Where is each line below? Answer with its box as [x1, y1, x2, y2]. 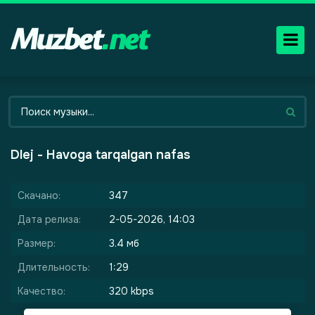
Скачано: [18, 189, 60, 202]
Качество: [18, 285, 65, 297]
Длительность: [18, 261, 90, 274]
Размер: [18, 237, 56, 250]
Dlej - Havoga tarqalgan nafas [11, 147, 191, 162]
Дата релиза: [18, 213, 81, 226]
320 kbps [109, 285, 154, 297]
